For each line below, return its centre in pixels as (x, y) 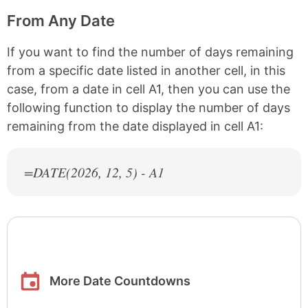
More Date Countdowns (120, 281)
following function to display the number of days (148, 108)
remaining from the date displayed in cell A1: (135, 126)
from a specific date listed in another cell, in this (146, 71)
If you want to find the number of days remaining (150, 52)
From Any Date (61, 21)
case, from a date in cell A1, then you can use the (148, 89)
